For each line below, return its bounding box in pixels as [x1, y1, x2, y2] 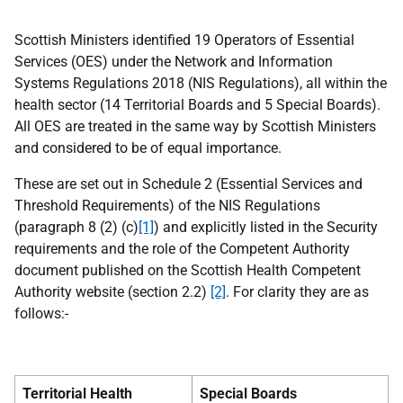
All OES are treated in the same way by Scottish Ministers [14, 118, 376, 135]
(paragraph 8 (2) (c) [14, 219, 139, 236]
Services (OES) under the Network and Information [14, 53, 333, 70]
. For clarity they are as [226, 283, 369, 300]
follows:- [14, 305, 68, 322]
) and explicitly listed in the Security [154, 219, 378, 236]
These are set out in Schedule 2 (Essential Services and [14, 175, 363, 193]
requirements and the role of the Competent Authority [14, 240, 350, 257]
